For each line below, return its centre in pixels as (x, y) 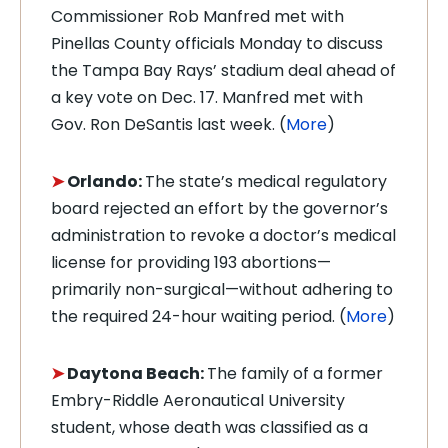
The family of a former (295, 373)
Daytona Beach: (137, 373)
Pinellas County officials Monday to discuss (217, 43)
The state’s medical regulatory (266, 181)
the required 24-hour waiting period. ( (198, 316)
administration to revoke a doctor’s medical (223, 235)
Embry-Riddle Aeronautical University (198, 400)
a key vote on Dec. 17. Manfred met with (207, 97)
